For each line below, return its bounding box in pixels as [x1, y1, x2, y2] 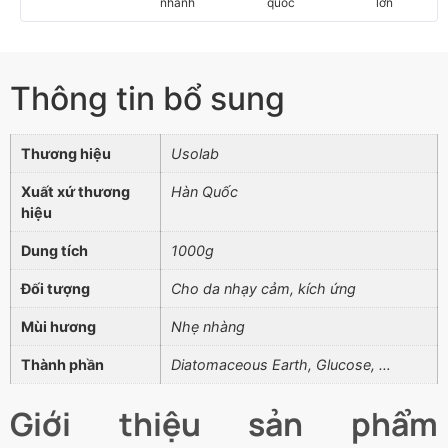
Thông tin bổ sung [10, 79, 285, 119]
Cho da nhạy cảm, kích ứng [171, 280, 356, 298]
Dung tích [21, 242, 88, 260]
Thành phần [21, 356, 104, 374]
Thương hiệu [21, 145, 111, 163]
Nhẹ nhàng [171, 318, 245, 336]
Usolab [171, 145, 219, 163]
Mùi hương [21, 318, 96, 336]
